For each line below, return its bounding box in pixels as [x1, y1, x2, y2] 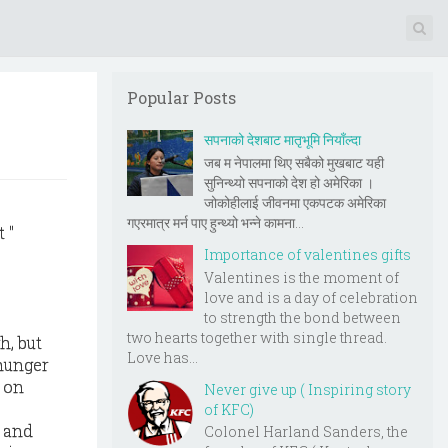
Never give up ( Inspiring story [204, 379, 411, 399]
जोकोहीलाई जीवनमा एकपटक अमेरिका [204, 192, 386, 212]
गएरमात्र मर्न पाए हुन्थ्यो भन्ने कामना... [127, 212, 304, 232]
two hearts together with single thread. [127, 327, 387, 347]
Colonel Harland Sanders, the [204, 422, 408, 442]
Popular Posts [127, 87, 236, 108]
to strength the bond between [204, 307, 401, 327]
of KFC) [204, 399, 254, 419]
